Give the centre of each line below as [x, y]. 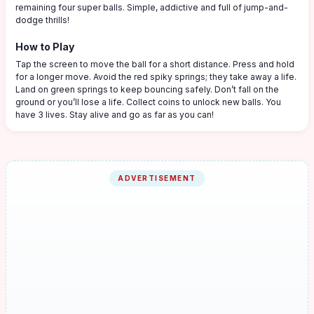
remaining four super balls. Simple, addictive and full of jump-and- [152, 7]
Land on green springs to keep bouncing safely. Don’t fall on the [147, 89]
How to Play [45, 47]
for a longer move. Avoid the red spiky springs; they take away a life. [156, 77]
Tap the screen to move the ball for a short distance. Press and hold [155, 64]
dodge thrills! [42, 20]
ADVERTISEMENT [157, 178]
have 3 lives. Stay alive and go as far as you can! [115, 115]
